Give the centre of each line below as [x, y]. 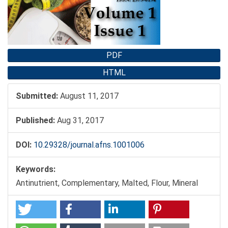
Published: [35, 121]
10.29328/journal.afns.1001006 [89, 145]
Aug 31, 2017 [79, 121]
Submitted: [37, 96]
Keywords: [36, 169]
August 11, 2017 [88, 96]
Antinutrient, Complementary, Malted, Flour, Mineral [107, 183]
